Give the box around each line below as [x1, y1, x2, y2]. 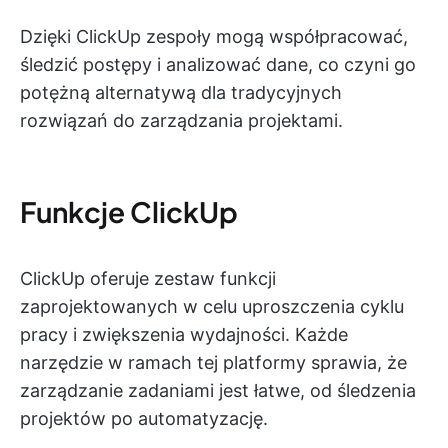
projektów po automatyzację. [20, 408, 268, 430]
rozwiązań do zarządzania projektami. [20, 110, 343, 132]
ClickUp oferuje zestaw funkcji [20, 268, 276, 290]
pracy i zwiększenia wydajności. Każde [20, 324, 348, 346]
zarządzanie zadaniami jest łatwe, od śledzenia [20, 380, 416, 402]
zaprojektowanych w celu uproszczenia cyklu [20, 296, 404, 318]
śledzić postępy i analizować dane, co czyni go [20, 54, 416, 76]
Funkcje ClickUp [20, 194, 238, 230]
